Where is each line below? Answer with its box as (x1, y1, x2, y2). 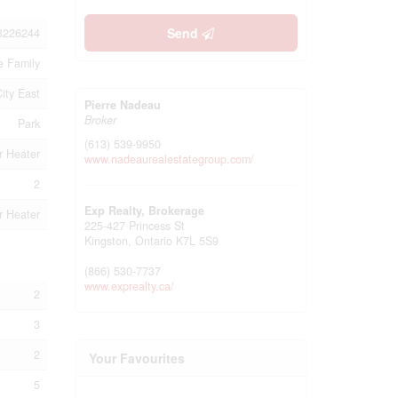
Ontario (134, 233, 172, 249)
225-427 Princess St (84, 218, 185, 234)
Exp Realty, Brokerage (84, 203, 204, 219)
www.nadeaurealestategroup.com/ (84, 151, 254, 167)
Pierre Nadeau (84, 97, 161, 113)
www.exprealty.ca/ (84, 278, 174, 294)
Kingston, (84, 233, 135, 249)
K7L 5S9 (175, 233, 219, 249)
